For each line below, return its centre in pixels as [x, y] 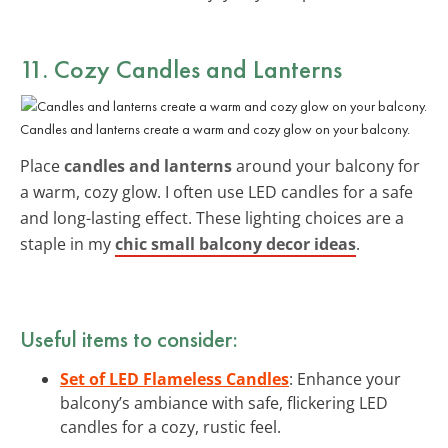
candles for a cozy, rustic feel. [170, 426]
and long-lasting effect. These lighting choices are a [212, 217]
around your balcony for [326, 165]
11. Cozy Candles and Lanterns [181, 68]
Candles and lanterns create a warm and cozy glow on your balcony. [215, 128]
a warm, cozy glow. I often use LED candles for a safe [216, 191]
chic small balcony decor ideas [235, 243]
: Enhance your [345, 378]
